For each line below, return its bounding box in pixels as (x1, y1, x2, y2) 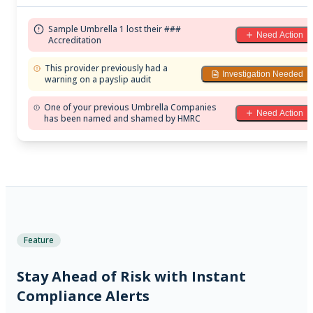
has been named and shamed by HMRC (43, 112, 201, 124)
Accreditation (48, 34, 102, 46)
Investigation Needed (222, 68, 303, 79)
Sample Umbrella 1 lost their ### (48, 22, 182, 35)
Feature (24, 233, 54, 246)
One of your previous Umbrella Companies (43, 101, 217, 113)
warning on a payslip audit (45, 73, 152, 85)
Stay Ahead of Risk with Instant (17, 267, 246, 286)
